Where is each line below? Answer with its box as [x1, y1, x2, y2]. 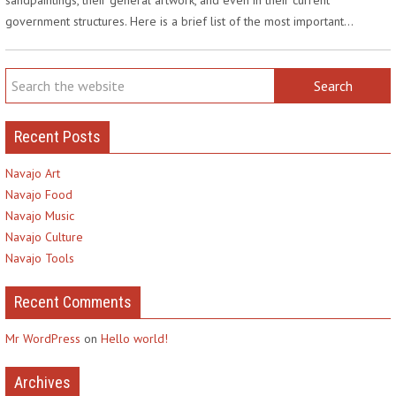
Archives [14, 372, 71, 392]
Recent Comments [14, 292, 132, 311]
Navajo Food [5, 186, 72, 202]
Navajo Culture [5, 228, 83, 245]
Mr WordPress [5, 330, 80, 346]
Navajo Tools [5, 249, 74, 266]
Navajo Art [5, 164, 60, 181]
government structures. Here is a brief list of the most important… [5, 12, 354, 29]
